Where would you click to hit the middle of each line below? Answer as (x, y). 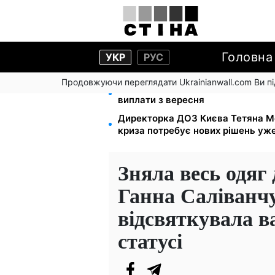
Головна (247, 57)
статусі (150, 241)
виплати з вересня (161, 100)
